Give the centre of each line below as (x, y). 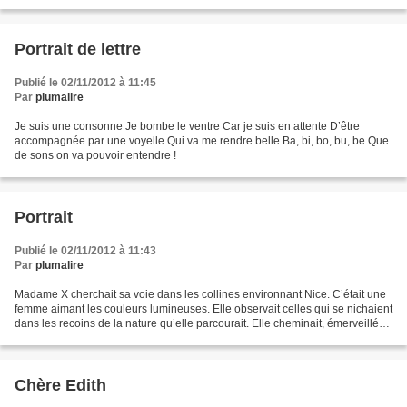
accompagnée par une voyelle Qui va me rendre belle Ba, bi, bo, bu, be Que (202, 141)
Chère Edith (60, 386)
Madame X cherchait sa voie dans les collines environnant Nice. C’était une (200, 295)
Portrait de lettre (78, 50)
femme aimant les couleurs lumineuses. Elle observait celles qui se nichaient (203, 309)
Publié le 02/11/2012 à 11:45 (85, 83)
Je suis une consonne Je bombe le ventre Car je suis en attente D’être (187, 127)
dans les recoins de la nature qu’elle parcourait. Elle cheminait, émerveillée (200, 324)
